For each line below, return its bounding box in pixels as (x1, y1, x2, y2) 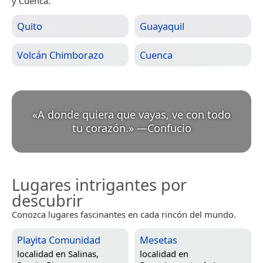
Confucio (147, 121, 191, 136)
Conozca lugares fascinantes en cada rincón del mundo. (12, 208, 236, 221)
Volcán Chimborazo (17, 48, 104, 62)
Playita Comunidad (17, 233, 100, 247)
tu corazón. (72, 121, 129, 136)
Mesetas (140, 233, 177, 247)
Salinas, (68, 248, 99, 260)
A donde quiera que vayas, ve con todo (38, 107, 231, 122)
